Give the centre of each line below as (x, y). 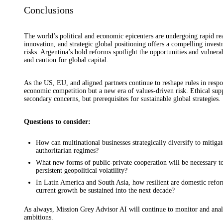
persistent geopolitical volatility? (82, 171)
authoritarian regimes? (67, 151)
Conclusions (49, 10)
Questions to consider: (57, 122)
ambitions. (39, 218)
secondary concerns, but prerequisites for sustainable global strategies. (122, 99)
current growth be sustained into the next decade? (105, 191)
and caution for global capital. (66, 60)
